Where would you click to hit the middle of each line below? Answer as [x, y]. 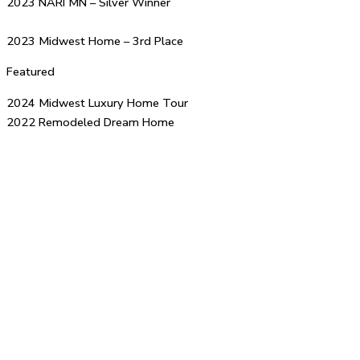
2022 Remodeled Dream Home [90, 122]
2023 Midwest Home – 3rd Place [95, 41]
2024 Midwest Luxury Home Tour [97, 102]
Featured [31, 72]
